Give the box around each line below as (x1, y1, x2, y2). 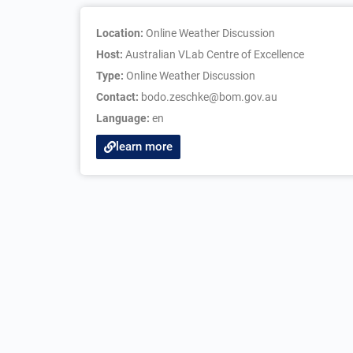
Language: (96, 112, 152, 124)
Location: (96, 27, 146, 39)
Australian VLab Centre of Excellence (125, 48, 304, 61)
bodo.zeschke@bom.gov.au (141, 91, 277, 103)
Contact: (96, 91, 141, 103)
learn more (116, 139, 173, 154)
